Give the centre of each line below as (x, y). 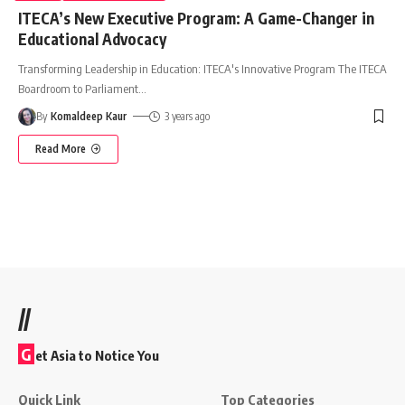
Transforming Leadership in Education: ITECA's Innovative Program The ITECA (202, 68)
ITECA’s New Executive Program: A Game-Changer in (196, 18)
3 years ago (187, 116)
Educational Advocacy (92, 38)
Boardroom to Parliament (78, 88)
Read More (61, 148)
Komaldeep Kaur (89, 116)
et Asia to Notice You (97, 355)
